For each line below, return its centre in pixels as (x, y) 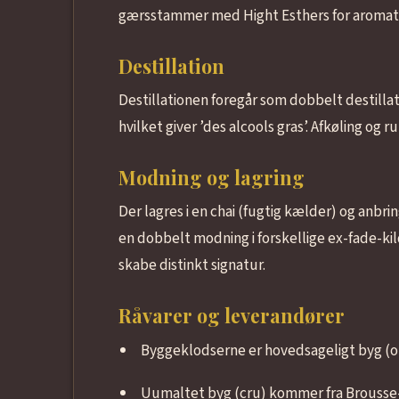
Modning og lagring (211, 177)
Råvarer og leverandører (231, 315)
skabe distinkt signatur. (191, 265)
